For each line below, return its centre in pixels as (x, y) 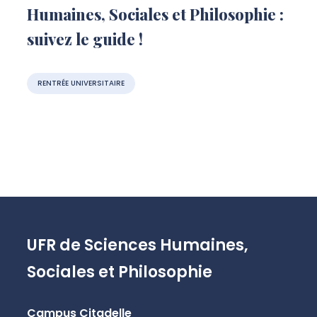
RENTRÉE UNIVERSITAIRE (81, 83)
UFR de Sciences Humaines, (137, 245)
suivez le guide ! (85, 39)
